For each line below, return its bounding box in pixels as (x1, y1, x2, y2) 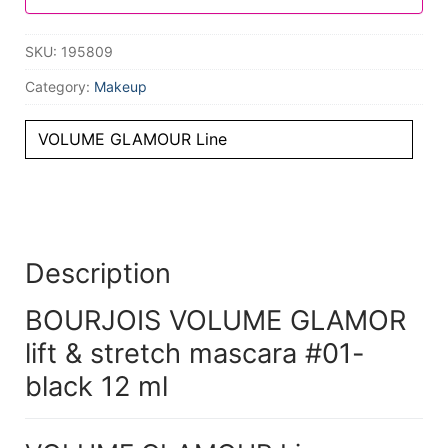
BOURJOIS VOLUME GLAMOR (24, 304, 406, 338)
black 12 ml (24, 370, 168, 404)
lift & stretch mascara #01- (24, 337, 365, 371)
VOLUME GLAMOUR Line (37, 128, 227, 149)
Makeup (93, 77, 147, 95)
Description (24, 256, 171, 290)
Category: (24, 77, 94, 95)
